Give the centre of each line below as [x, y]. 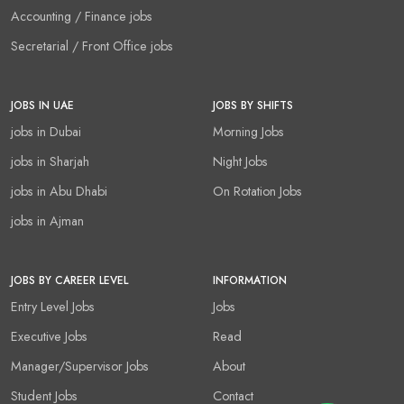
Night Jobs [240, 161]
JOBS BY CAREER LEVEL [69, 280]
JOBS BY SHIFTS [253, 106]
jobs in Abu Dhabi [59, 191]
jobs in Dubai [46, 132]
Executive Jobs [49, 336]
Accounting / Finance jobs [82, 16]
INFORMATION [250, 280]
